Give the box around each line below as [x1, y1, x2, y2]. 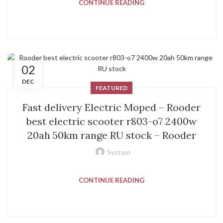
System [107, 147, 130, 156]
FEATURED [96, 84, 127, 92]
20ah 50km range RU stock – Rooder [27, 128, 196, 141]
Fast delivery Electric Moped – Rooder [22, 101, 201, 113]
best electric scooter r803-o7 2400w [26, 114, 197, 127]
